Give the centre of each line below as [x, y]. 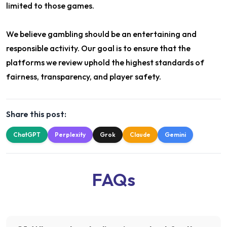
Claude [140, 135]
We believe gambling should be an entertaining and [101, 34]
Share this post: [36, 114]
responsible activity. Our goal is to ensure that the [98, 48]
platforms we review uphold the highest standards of [105, 63]
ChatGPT [27, 135]
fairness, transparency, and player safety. [84, 77]
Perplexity [70, 135]
